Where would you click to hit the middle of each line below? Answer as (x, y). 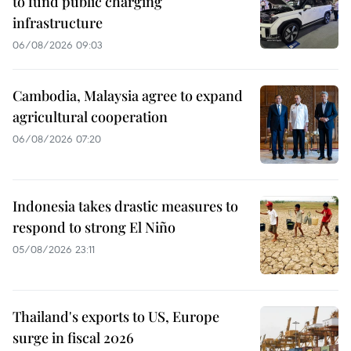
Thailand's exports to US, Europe (116, 317)
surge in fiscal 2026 (73, 338)
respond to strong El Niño (94, 228)
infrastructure (58, 23)
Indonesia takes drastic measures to (125, 206)
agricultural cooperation (90, 117)
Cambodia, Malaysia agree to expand (128, 96)
